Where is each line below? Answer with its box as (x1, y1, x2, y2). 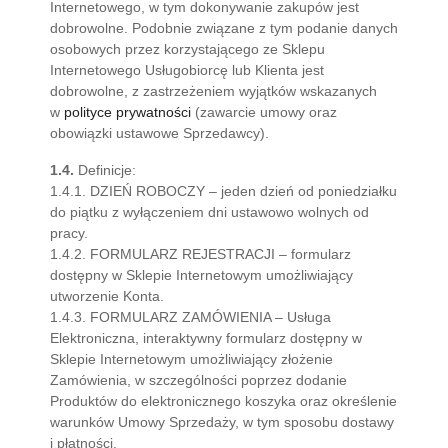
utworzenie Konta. (50, 288, 164, 304)
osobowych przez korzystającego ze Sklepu (50, 41, 325, 57)
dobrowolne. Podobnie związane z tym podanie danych (50, 20, 398, 36)
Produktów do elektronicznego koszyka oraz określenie (50, 393, 397, 409)
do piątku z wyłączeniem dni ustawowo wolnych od (50, 204, 369, 220)
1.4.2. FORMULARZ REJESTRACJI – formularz (50, 246, 351, 262)
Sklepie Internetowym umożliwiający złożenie (50, 351, 333, 367)
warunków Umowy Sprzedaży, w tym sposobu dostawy (50, 414, 394, 430)
